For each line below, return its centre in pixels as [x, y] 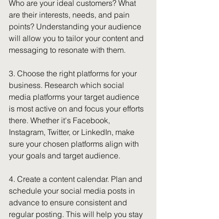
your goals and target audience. [65, 155]
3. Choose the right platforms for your [74, 73]
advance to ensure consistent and [69, 202]
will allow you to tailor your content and [77, 38]
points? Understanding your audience [76, 26]
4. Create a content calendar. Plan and [77, 179]
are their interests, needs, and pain [70, 15]
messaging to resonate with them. [67, 50]
